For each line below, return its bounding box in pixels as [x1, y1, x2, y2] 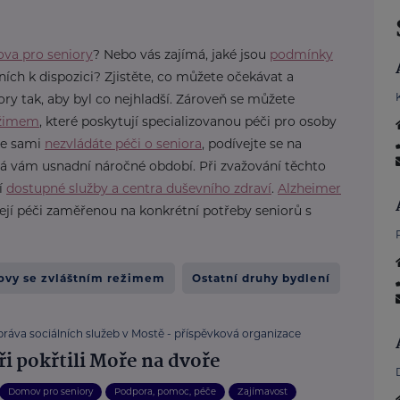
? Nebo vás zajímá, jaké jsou [93, 46, 270, 62]
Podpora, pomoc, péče [114, 386, 217, 397]
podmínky [270, 46, 333, 62]
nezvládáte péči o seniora [45, 136, 202, 152]
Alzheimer [278, 180, 341, 196]
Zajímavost [237, 386, 288, 397]
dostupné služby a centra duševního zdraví [6, 180, 271, 196]
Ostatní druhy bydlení [192, 271, 330, 285]
